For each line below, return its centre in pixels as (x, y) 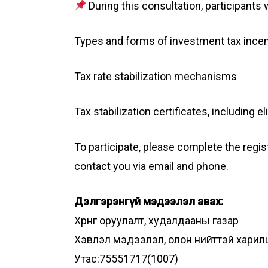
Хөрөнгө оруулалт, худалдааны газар (156, 221)
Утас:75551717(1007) (126, 259)
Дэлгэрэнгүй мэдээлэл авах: (148, 202)
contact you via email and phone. (151, 166)
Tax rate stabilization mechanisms (155, 77)
